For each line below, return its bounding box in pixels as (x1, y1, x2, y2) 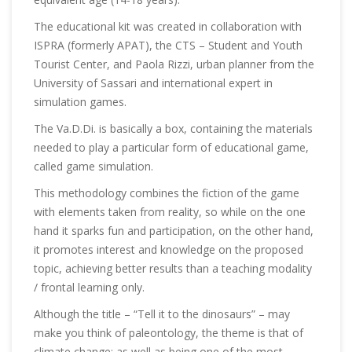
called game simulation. (34, 159, 153, 174)
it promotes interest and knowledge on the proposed (34, 242, 303, 257)
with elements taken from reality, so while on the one (34, 204, 306, 219)
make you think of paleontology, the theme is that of (34, 325, 303, 340)
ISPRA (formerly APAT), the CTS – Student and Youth (34, 38, 302, 53)
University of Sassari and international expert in (34, 75, 273, 90)
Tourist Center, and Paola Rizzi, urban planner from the (34, 57, 314, 71)
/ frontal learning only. (34, 280, 145, 295)
